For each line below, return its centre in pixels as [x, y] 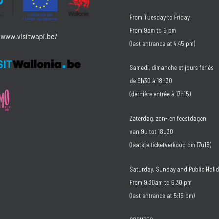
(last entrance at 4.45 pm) [162, 43]
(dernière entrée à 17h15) [160, 94]
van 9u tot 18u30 [151, 131]
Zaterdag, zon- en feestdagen [168, 118]
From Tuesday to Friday [160, 17]
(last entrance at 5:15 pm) [162, 195]
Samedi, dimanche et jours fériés [172, 68]
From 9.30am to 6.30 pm [161, 182]
